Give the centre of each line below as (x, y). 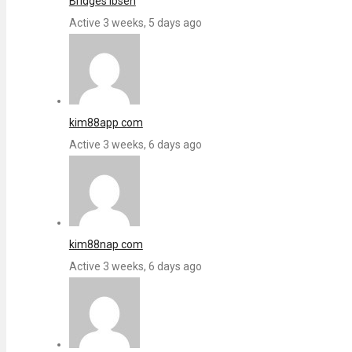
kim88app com (106, 123)
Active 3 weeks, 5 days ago (135, 23)
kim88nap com (106, 245)
